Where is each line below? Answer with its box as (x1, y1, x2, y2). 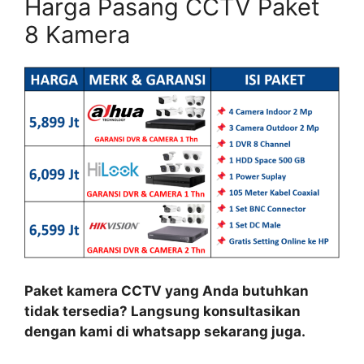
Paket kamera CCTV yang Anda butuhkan (24, 283, 309, 300)
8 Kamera (24, 20, 130, 50)
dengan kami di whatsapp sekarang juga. (24, 323, 305, 340)
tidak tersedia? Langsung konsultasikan (24, 303, 301, 320)
